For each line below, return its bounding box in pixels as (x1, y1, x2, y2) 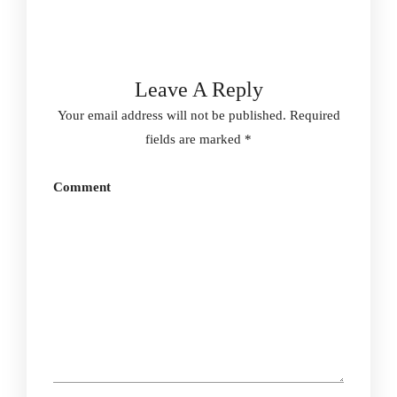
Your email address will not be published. (57, 108, 286, 122)
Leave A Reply (134, 78, 263, 101)
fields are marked (145, 132, 245, 146)
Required (289, 108, 340, 122)
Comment (53, 180, 111, 194)
